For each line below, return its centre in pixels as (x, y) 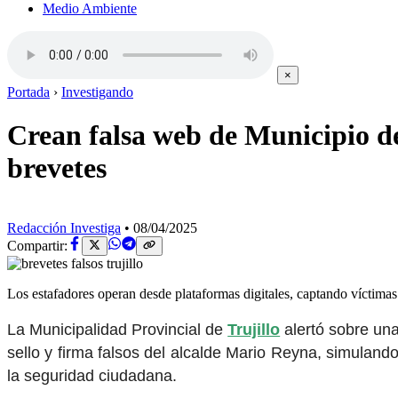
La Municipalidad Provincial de (118, 329)
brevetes (57, 168)
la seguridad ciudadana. (92, 375)
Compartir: (37, 246)
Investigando (97, 92)
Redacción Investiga (64, 227)
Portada (28, 92)
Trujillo (254, 329)
